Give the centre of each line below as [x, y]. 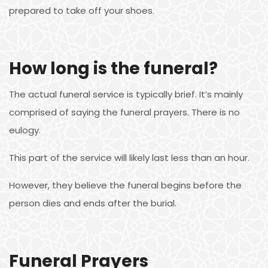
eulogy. [25, 130]
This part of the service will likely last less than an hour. [129, 157]
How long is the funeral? [113, 68]
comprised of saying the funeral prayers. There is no [124, 112]
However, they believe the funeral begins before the [125, 185]
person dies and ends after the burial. [93, 203]
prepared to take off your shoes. [82, 10]
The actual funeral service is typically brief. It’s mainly [126, 94]
